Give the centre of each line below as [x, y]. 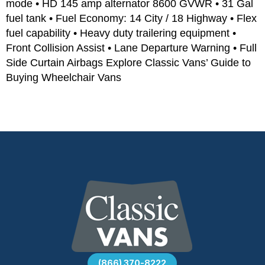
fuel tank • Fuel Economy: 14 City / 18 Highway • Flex [131, 18]
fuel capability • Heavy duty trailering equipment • [121, 33]
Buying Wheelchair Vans [64, 77]
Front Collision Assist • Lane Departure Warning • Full [131, 48]
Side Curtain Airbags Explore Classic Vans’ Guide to [128, 62]
